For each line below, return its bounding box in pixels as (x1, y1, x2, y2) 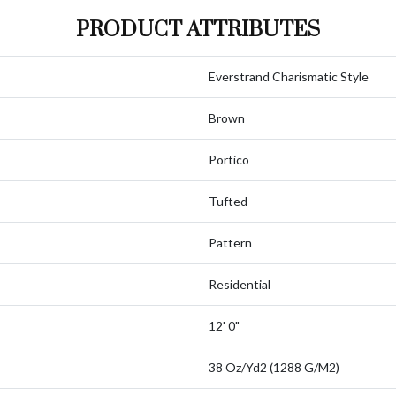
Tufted (209, 194, 247, 209)
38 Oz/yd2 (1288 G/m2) (209, 360, 339, 375)
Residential (209, 277, 270, 292)
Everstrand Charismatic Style (209, 69, 369, 84)
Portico (209, 152, 249, 167)
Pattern (209, 235, 252, 250)
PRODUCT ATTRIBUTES (76, 17, 320, 43)
